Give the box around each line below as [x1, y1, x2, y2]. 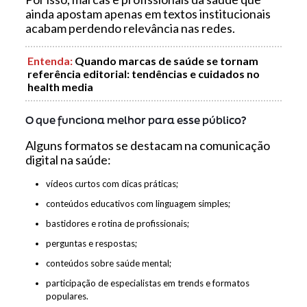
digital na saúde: [25, 151, 111, 167]
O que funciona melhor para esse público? [25, 112, 246, 127]
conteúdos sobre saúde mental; [45, 257, 171, 269]
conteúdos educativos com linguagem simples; [45, 197, 230, 209]
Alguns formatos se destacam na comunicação [25, 137, 270, 153]
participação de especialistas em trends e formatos [45, 277, 249, 288]
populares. [45, 290, 88, 302]
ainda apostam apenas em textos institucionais [25, 5, 271, 21]
